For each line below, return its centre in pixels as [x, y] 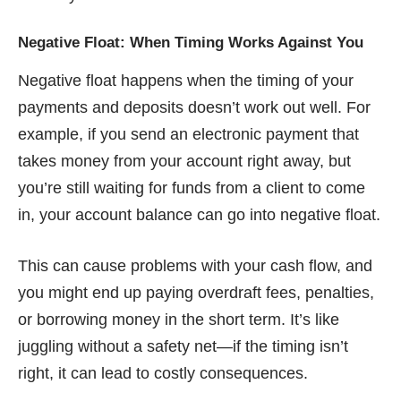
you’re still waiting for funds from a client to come [192, 188]
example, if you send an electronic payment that [188, 134]
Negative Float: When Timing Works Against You [191, 42]
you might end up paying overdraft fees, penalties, [196, 292]
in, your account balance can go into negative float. [199, 214]
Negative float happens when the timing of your [186, 80]
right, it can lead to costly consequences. [163, 373]
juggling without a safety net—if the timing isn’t [183, 346]
